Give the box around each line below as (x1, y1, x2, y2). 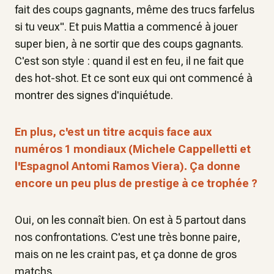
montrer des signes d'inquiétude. (15, 89, 173, 102)
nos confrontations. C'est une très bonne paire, (15, 231, 240, 243)
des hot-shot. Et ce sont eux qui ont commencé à (15, 72, 253, 84)
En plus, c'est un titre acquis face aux (15, 125, 212, 138)
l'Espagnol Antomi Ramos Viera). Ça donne (15, 160, 240, 172)
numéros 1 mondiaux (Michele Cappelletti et (15, 143, 251, 155)
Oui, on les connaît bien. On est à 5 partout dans (15, 213, 246, 226)
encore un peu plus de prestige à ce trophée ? (15, 177, 257, 190)
